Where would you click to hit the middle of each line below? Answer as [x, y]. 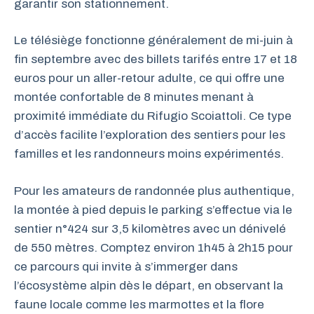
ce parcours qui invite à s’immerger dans [126, 266]
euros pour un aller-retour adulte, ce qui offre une [149, 78]
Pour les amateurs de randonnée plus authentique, [154, 191]
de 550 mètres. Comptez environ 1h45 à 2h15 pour [153, 247]
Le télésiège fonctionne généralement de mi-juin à [153, 40]
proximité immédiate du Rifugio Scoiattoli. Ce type [153, 116]
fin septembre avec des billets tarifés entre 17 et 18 [156, 59]
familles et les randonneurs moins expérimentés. [149, 154]
